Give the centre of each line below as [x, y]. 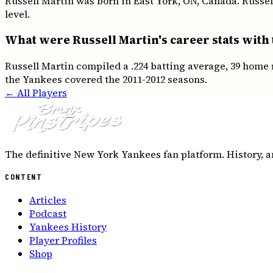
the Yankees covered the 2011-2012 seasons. [106, 79]
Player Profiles [63, 240]
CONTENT [24, 177]
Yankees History [68, 227]
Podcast [48, 214]
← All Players [36, 92]
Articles [48, 200]
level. [17, 14]
